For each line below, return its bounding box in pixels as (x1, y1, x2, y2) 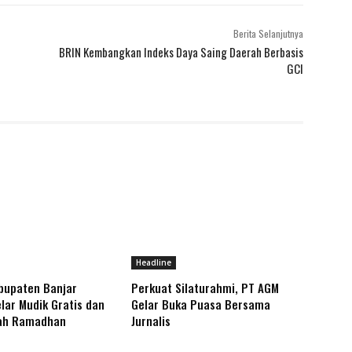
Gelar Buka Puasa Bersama (131, 295, 271, 313)
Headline (136, 257, 172, 269)
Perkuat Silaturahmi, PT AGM (131, 279, 280, 297)
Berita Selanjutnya (233, 27, 303, 41)
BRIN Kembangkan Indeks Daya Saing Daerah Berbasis (58, 43, 303, 61)
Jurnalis (131, 312, 171, 330)
